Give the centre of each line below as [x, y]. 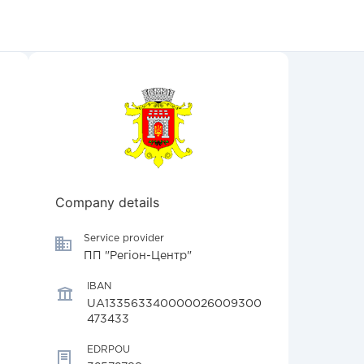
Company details [107, 202]
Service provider [124, 238]
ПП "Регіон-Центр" [138, 256]
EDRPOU [108, 350]
